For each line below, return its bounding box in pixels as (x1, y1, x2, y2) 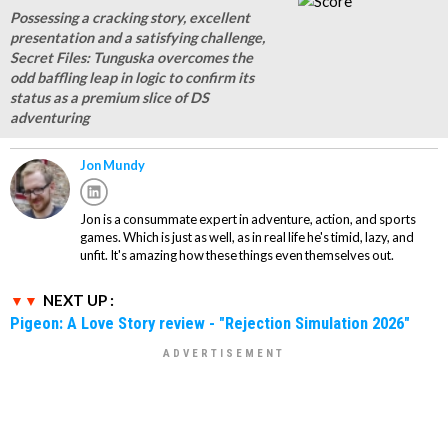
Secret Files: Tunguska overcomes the (10, 49, 253, 67)
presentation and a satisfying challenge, (10, 29, 265, 47)
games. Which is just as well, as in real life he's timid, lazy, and (80, 229, 414, 246)
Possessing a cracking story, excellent (10, 9, 250, 27)
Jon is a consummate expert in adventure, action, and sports (80, 211, 416, 228)
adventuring (10, 109, 89, 127)
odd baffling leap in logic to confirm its (10, 69, 254, 87)
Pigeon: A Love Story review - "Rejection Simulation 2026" (10, 313, 410, 334)
